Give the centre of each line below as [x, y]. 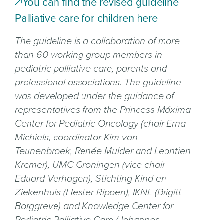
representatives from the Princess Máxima [103, 110]
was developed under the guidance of [94, 96]
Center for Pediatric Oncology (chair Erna [100, 124]
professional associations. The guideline [98, 82]
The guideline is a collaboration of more [97, 41]
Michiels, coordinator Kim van [76, 137]
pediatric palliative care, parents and [91, 69]
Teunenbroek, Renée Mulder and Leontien [103, 151]
